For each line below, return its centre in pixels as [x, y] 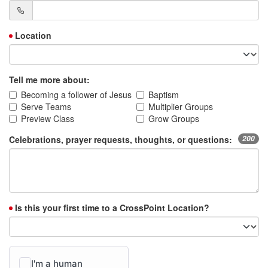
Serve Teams [46, 107]
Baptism [164, 95]
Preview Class [48, 119]
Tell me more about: [49, 80]
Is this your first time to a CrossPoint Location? [112, 208]
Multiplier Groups [181, 107]
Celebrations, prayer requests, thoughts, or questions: [121, 140]
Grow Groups [174, 119]
